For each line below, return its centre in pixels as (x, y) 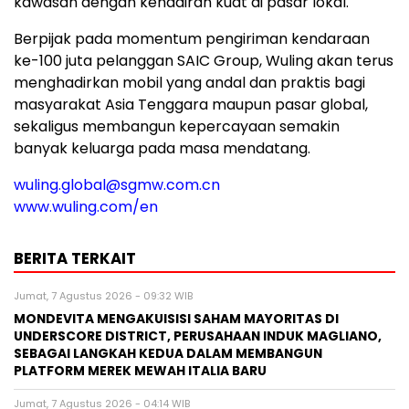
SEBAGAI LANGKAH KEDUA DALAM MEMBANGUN (168, 354)
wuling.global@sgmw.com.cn (117, 185)
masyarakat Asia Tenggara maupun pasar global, (191, 105)
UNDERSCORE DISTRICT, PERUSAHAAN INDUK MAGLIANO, (198, 337)
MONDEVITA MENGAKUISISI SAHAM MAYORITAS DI (176, 320)
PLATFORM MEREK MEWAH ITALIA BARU (140, 372)
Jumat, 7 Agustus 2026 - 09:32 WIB (103, 296)
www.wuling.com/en (86, 207)
